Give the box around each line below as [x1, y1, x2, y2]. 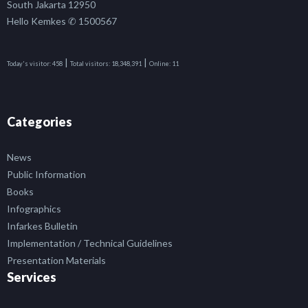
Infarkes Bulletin [7, 220, 78, 232]
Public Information [7, 168, 86, 181]
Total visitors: [70, 60, 110, 68]
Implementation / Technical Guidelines [7, 237, 173, 250]
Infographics [7, 203, 61, 215]
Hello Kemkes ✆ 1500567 [7, 15, 117, 27]
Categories [7, 114, 72, 130]
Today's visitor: [7, 60, 51, 68]
